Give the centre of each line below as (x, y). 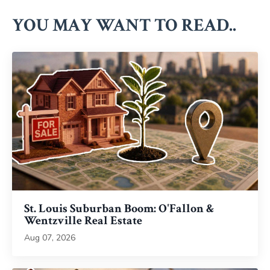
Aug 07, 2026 (50, 237)
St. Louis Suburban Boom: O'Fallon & (119, 208)
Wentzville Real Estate (83, 220)
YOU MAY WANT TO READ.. (124, 26)
